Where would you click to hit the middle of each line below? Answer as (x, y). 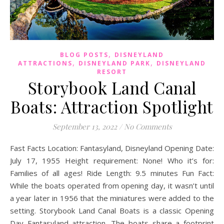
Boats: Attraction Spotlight (112, 106)
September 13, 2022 (84, 126)
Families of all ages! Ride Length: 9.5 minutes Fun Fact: (112, 173)
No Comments (148, 126)
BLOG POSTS (84, 54)
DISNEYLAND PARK (114, 63)
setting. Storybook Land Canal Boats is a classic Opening (112, 210)
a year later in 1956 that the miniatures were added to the (112, 198)
